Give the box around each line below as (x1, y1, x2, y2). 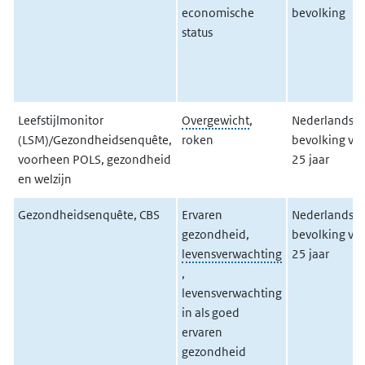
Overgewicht (181, 112, 249, 128)
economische (181, 5, 254, 20)
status (181, 24, 213, 40)
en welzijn (17, 171, 72, 187)
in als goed (181, 305, 240, 320)
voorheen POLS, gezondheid (17, 152, 171, 167)
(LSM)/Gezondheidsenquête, (17, 132, 172, 147)
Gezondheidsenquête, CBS (17, 207, 160, 222)
